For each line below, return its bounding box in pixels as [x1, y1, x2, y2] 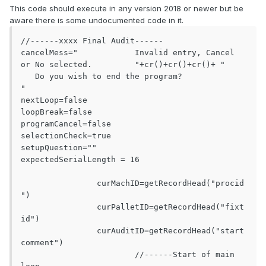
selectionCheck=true [21, 131, 111, 141]
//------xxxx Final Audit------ [21, 36, 163, 46]
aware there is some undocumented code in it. [9, 15, 183, 26]
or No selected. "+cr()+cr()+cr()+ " [21, 60, 92, 69]
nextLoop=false [21, 96, 87, 105]
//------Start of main [21, 250, 135, 259]
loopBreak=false [21, 107, 92, 117]
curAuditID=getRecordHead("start [21, 226, 97, 236]
